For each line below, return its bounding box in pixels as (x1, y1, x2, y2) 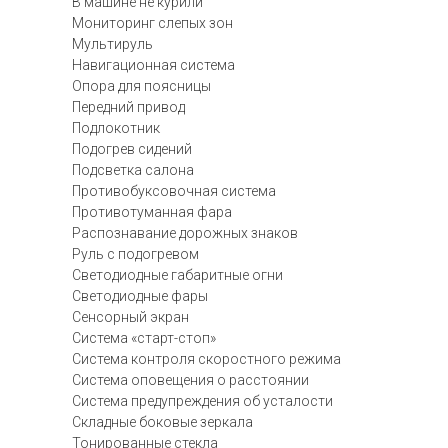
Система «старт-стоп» (72, 330, 216, 346)
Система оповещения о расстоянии (72, 372, 309, 388)
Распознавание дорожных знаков (72, 225, 298, 241)
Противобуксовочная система (72, 183, 276, 199)
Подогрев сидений (72, 141, 192, 157)
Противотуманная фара (72, 204, 232, 220)
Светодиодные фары (72, 288, 208, 304)
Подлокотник (72, 120, 160, 136)
